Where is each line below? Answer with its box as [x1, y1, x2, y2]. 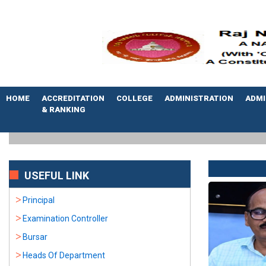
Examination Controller [23, 214, 108, 223]
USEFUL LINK [24, 169, 89, 182]
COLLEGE [116, 94, 153, 103]
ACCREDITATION [42, 94, 104, 103]
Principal [23, 195, 55, 205]
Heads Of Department [23, 251, 105, 260]
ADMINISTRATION [164, 94, 233, 103]
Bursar [23, 232, 47, 242]
